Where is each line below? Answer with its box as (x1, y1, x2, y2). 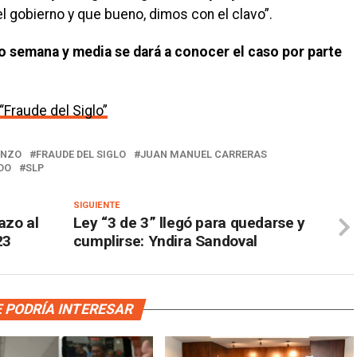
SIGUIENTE (73, 200, 120, 211)
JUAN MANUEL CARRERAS (140, 148, 267, 161)
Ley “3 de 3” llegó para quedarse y (73, 214, 305, 233)
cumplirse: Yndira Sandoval (73, 232, 257, 251)
